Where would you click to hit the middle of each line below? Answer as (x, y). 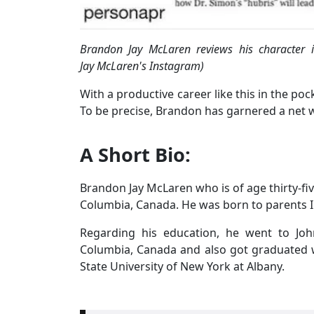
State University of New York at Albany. (182, 267)
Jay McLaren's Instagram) (142, 66)
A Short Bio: (135, 155)
